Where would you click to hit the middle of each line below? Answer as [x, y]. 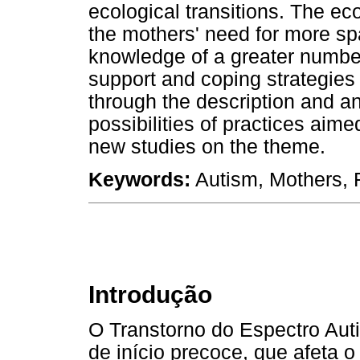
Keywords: [139, 180]
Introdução [150, 295]
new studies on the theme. [207, 147]
